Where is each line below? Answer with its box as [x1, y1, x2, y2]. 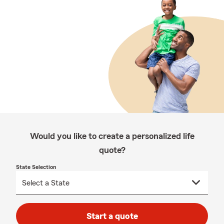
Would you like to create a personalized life [29, 131, 194, 140]
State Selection [16, 164, 56, 170]
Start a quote [86, 211, 138, 220]
